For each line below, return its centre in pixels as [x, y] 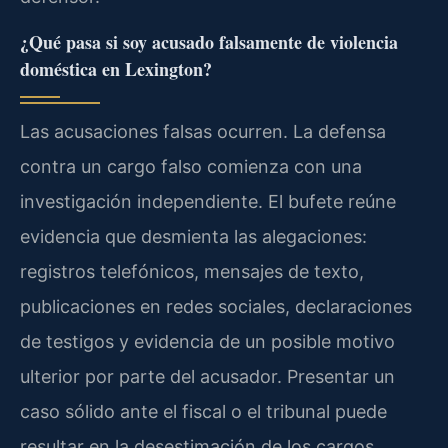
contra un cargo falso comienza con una [191, 166]
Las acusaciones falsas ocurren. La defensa [203, 131]
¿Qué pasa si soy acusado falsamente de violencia [209, 41]
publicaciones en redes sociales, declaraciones [216, 306]
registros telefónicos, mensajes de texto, [192, 271]
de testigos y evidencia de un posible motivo [207, 341]
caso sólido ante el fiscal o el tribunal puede [203, 411]
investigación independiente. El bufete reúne [208, 201]
